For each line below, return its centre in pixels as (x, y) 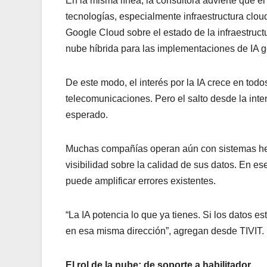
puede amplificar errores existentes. (141, 181)
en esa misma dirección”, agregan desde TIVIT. (165, 231)
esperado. (87, 114)
